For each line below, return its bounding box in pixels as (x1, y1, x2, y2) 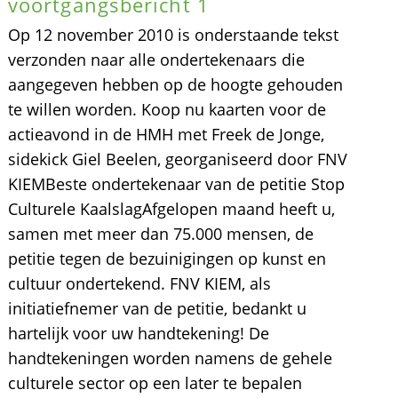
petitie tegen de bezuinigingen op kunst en (7, 248, 326, 269)
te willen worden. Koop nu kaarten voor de (7, 99, 326, 120)
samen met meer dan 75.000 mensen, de (7, 223, 314, 244)
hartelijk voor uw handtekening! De (7, 322, 269, 344)
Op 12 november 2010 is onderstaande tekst (7, 24, 338, 45)
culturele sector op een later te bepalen (7, 372, 302, 394)
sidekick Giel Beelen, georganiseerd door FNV (7, 148, 347, 170)
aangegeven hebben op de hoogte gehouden (7, 74, 343, 95)
